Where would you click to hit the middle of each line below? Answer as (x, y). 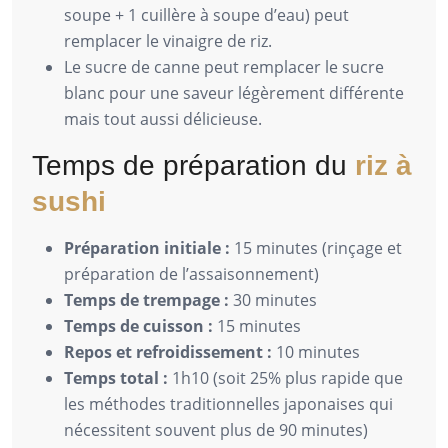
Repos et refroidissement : (168, 351)
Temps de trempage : (146, 299)
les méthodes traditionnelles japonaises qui (228, 403)
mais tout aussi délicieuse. (163, 118)
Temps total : (116, 377)
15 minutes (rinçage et (316, 247)
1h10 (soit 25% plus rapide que (285, 377)
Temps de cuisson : (138, 325)
